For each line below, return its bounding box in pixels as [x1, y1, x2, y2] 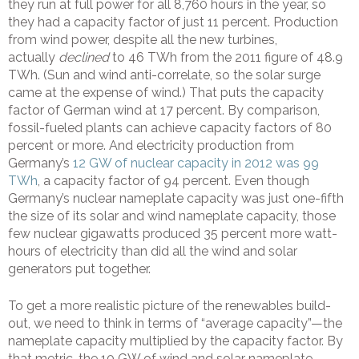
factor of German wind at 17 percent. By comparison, [8, 103, 320, 119]
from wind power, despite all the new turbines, [8, 32, 277, 48]
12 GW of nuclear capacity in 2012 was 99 [73, 155, 319, 171]
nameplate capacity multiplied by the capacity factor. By [8, 333, 343, 349]
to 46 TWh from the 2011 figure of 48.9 [109, 50, 343, 66]
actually [8, 50, 58, 66]
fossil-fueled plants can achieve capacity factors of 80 [8, 120, 332, 136]
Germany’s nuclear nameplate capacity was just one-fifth [8, 191, 344, 207]
